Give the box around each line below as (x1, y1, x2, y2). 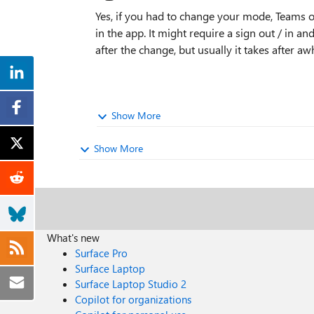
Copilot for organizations (75, 292, 192, 306)
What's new (47, 231, 100, 245)
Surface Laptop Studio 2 (75, 277, 187, 291)
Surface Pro (75, 246, 128, 260)
